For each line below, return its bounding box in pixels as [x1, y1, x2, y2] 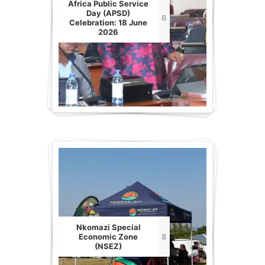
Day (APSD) [86, 8, 131, 18]
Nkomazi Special [76, 222, 141, 232]
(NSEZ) [95, 241, 122, 251]
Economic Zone [79, 232, 138, 242]
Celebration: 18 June [69, 18, 148, 28]
